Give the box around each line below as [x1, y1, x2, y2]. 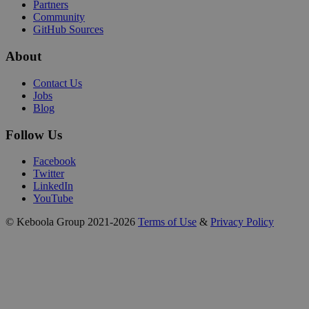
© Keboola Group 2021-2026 [6, 216, 135, 228]
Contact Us [33, 77, 82, 89]
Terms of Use [138, 216, 197, 228]
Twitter [33, 168, 64, 180]
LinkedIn [33, 180, 73, 192]
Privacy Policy [210, 216, 274, 228]
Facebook [33, 155, 76, 168]
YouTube [33, 192, 73, 205]
